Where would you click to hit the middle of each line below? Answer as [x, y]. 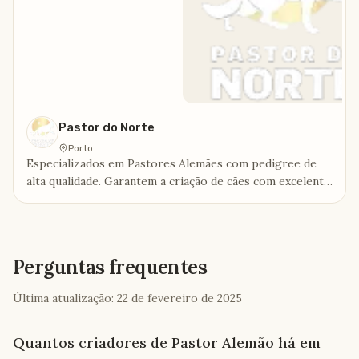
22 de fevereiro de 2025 [179, 298]
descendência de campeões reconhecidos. [137, 216]
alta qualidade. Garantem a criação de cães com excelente [178, 181]
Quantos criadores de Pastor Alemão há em [167, 343]
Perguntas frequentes [110, 267]
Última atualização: [63, 298]
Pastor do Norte [107, 127]
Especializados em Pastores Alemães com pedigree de [171, 163]
